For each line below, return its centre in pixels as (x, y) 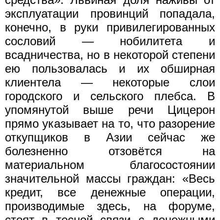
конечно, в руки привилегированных (110, 27)
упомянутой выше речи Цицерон (110, 110)
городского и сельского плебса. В (110, 96)
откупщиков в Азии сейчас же (110, 137)
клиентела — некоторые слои (110, 82)
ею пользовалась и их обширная (110, 68)
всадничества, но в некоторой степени (110, 55)
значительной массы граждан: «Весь (110, 178)
